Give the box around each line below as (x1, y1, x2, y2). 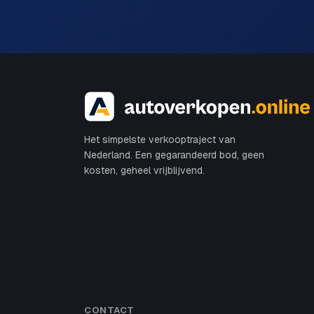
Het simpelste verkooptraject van (84, 132, 235, 146)
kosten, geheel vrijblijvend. (84, 163, 205, 177)
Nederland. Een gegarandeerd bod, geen (84, 148, 264, 161)
